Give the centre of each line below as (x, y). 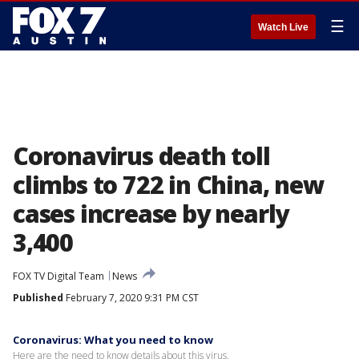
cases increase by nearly (151, 214)
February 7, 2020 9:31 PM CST (131, 298)
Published (38, 298)
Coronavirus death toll (141, 156)
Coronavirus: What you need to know (113, 340)
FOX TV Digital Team (58, 276)
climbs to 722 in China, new (168, 185)
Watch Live (283, 27)
